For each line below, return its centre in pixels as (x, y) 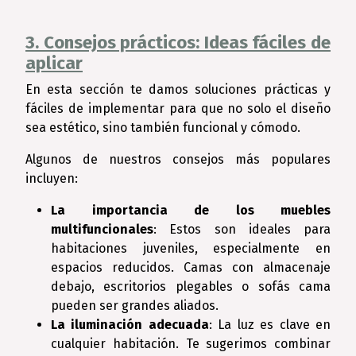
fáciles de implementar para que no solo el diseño (178, 108)
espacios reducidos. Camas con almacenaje (191, 267)
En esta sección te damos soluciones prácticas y (178, 89)
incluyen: (52, 178)
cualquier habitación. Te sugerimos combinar (191, 344)
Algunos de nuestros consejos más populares (178, 159)
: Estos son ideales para (242, 229)
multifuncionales (102, 229)
